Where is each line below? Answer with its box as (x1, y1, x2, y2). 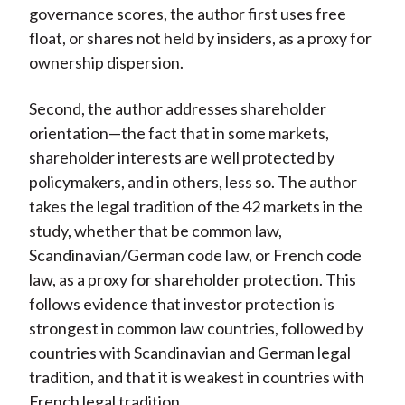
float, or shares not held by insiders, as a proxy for (28, 28, 372, 49)
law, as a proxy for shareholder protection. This (28, 269, 356, 290)
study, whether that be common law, (28, 221, 282, 241)
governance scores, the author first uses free (28, 4, 346, 24)
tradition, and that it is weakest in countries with (28, 367, 364, 388)
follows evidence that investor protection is (28, 294, 334, 315)
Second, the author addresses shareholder (28, 99, 326, 119)
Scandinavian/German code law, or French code (28, 245, 362, 266)
